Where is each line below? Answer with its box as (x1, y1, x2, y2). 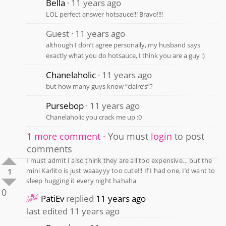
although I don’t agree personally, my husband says (46, 40, 201, 49)
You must (108, 130, 151, 142)
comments (27, 142, 73, 155)
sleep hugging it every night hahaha (26, 176, 137, 185)
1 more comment (27, 130, 101, 142)
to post (172, 130, 205, 142)
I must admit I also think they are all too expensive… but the (26, 155, 212, 165)
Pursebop (46, 99, 84, 111)
